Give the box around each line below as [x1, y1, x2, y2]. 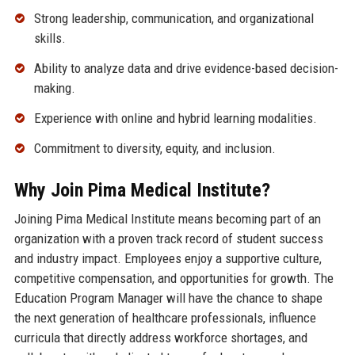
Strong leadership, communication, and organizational [33, 10, 314, 27]
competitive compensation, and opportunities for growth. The [13, 269, 334, 286]
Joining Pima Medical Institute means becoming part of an [13, 210, 321, 227]
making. [33, 80, 75, 97]
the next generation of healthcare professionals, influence [13, 309, 316, 326]
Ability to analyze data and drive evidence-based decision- [33, 60, 338, 77]
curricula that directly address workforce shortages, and [13, 329, 307, 345]
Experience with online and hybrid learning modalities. [33, 110, 317, 127]
